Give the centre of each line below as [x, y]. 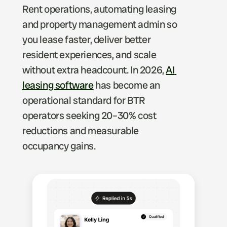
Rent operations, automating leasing [100, 9]
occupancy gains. [59, 146]
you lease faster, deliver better [87, 40]
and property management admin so [100, 24]
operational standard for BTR [84, 100]
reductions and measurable [81, 131]
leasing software [58, 85]
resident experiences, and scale [89, 55]
